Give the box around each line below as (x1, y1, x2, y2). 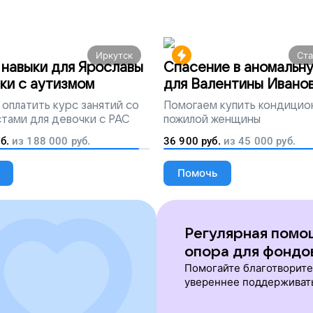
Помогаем (163, 99, 217, 112)
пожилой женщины (163, 113, 261, 126)
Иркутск (96, 50, 133, 61)
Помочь (177, 166, 217, 180)
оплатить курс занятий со (2, 99, 139, 112)
